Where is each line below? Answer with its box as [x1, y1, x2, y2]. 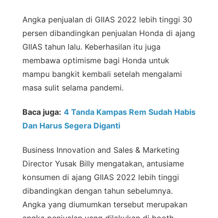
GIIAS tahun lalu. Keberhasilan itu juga [22, 42, 161, 52]
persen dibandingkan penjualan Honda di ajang [22, 28, 195, 38]
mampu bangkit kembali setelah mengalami [22, 69, 182, 79]
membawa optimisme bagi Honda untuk [22, 55, 169, 66]
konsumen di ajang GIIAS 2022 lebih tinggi [22, 172, 179, 182]
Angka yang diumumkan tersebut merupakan [22, 200, 187, 210]
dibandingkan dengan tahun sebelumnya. [22, 186, 173, 196]
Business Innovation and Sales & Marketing [22, 145, 180, 155]
